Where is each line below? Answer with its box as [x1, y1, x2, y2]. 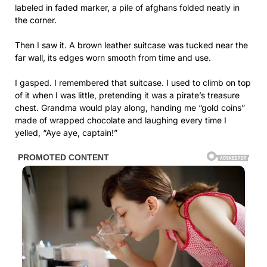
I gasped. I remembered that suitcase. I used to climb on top [15, 77, 251, 88]
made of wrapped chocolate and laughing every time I [15, 114, 226, 125]
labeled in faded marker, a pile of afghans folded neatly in [15, 2, 240, 13]
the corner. [15, 14, 57, 25]
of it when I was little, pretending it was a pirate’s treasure [15, 89, 240, 100]
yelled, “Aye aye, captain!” [15, 127, 117, 138]
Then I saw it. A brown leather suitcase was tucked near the [15, 39, 248, 50]
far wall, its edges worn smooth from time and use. [15, 52, 211, 63]
